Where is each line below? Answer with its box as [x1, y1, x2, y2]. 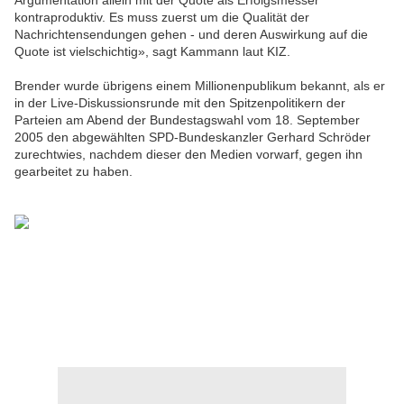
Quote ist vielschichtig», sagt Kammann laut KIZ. [14, 44, 290, 60]
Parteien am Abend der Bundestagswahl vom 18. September [14, 113, 360, 128]
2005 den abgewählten [14, 130, 149, 145]
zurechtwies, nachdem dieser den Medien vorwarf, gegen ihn [14, 147, 363, 162]
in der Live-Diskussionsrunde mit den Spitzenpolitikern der [14, 96, 345, 111]
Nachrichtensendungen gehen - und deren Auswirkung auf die [14, 27, 368, 42]
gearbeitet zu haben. [14, 164, 133, 179]
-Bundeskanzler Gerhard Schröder [174, 130, 371, 145]
